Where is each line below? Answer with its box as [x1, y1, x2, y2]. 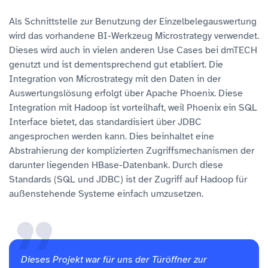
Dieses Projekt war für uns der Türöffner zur [21, 254, 207, 266]
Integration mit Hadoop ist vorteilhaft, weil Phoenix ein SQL [9, 102, 257, 114]
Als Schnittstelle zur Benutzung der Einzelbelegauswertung [9, 16, 257, 28]
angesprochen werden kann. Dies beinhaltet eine [9, 130, 214, 143]
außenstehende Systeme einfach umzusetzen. [9, 188, 203, 200]
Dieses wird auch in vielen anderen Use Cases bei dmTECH [9, 44, 257, 57]
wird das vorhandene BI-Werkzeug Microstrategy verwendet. [9, 30, 259, 42]
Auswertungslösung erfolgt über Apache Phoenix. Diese [9, 87, 243, 100]
